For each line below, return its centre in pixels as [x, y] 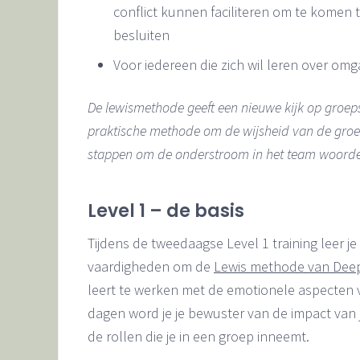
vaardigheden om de [151, 266]
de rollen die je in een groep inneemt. [198, 336]
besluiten [141, 35]
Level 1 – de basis [166, 211]
